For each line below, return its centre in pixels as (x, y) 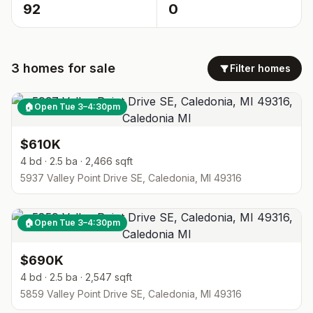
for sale (90, 68)
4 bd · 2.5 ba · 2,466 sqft (77, 161)
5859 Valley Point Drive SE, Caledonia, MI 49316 (131, 294)
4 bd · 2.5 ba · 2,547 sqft (76, 277)
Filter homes (260, 68)
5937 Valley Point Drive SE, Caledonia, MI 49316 (131, 178)
